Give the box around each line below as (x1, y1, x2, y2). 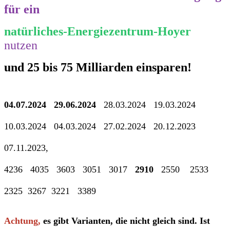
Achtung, (4, 215, 41, 226)
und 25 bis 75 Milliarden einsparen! (4, 60, 191, 74)
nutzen (4, 38, 37, 52)
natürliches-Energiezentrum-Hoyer (4, 24, 191, 38)
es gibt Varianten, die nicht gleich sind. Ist (41, 215, 210, 226)
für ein (4, 2, 40, 16)
